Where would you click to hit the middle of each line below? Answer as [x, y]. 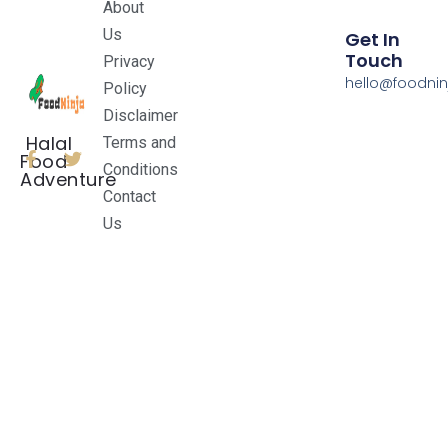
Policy [125, 89]
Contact [130, 197]
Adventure [68, 180]
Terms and [140, 143]
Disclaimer [141, 116]
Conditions [141, 170]
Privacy [129, 62]
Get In [372, 39]
